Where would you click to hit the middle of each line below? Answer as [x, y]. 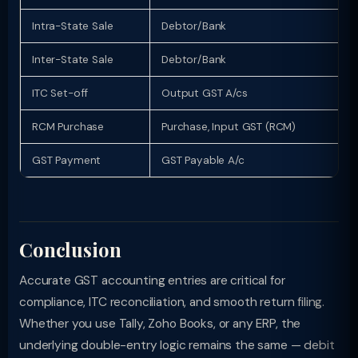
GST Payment [67, 160]
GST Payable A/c [203, 160]
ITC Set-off [60, 93]
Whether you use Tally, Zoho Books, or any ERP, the [160, 324]
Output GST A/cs [205, 93]
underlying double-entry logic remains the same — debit [177, 345]
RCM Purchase [68, 127]
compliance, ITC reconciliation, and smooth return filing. [172, 302]
